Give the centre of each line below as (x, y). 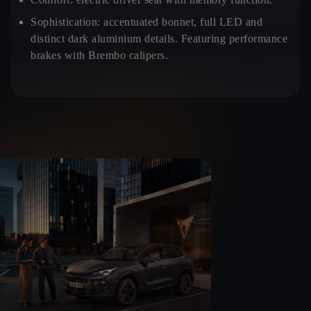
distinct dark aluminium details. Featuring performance (159, 39)
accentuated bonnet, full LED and (183, 22)
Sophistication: (67, 22)
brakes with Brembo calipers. (99, 55)
